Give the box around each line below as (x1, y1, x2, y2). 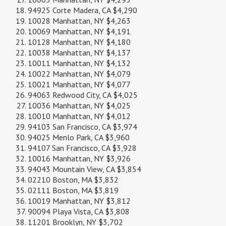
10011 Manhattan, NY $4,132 (28, 58, 131, 69)
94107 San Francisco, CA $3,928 (28, 143, 137, 153)
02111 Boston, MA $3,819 (28, 185, 119, 196)
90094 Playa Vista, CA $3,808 (28, 206, 130, 217)
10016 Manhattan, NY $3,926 (28, 153, 131, 164)
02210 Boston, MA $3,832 (28, 175, 119, 185)
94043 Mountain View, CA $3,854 (28, 164, 141, 175)
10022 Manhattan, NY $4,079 (28, 69, 131, 79)
